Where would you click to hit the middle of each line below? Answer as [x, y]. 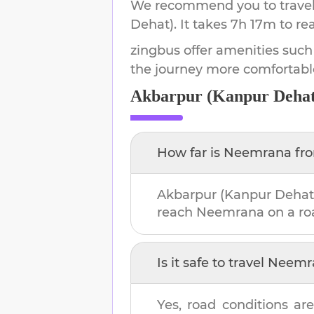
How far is [190, 152]
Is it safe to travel [212, 262]
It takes [205, 24]
